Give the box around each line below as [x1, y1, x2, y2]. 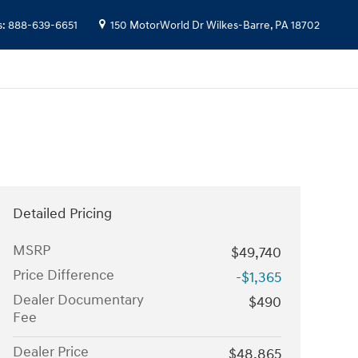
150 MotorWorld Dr [110, 19, 204, 32]
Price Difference [13, 266, 114, 284]
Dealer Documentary [13, 291, 144, 309]
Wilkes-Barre [206, 19, 270, 32]
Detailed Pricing [13, 205, 112, 223]
